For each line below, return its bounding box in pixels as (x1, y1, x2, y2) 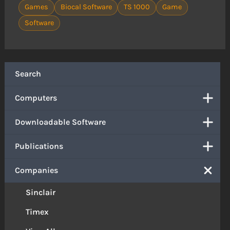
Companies (15, 165, 59, 176)
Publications (15, 141, 64, 151)
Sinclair (26, 187, 56, 198)
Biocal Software (60, 3, 112, 12)
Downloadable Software (15, 117, 106, 127)
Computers (15, 93, 57, 103)
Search (15, 69, 42, 79)
